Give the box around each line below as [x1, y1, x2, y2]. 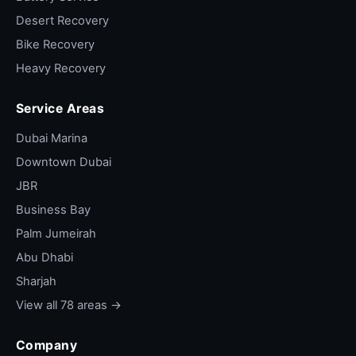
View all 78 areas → [16, 298, 122, 312]
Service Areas [16, 101, 105, 116]
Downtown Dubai [16, 155, 111, 169]
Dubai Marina [16, 131, 87, 145]
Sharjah [16, 274, 56, 288]
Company [16, 338, 78, 353]
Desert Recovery [16, 14, 109, 28]
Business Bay [16, 203, 91, 217]
